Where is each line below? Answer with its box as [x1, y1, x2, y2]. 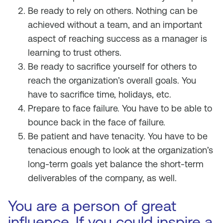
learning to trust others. [28, 47, 121, 58]
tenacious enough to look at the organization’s [28, 145, 213, 155]
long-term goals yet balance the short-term [28, 159, 204, 169]
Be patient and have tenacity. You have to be [28, 131, 208, 141]
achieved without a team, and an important [28, 19, 202, 30]
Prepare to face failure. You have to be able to [28, 103, 212, 113]
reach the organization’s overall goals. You [28, 75, 196, 86]
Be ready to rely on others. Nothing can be [28, 5, 198, 16]
